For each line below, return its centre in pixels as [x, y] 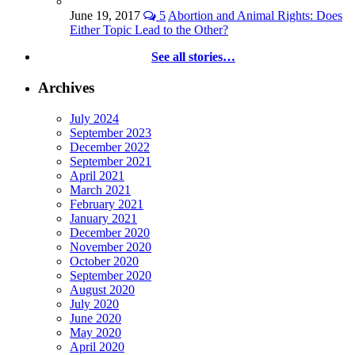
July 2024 [94, 118]
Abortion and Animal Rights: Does [255, 16]
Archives [66, 87]
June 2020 [95, 318]
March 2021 [100, 189]
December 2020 [110, 232]
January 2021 [103, 218]
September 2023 [111, 132]
